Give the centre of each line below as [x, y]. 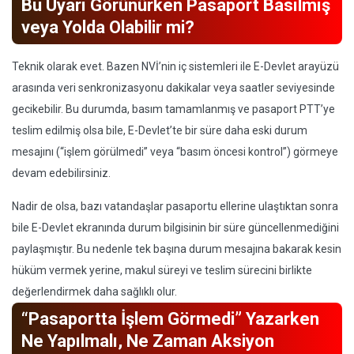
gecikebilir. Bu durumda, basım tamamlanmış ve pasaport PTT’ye [173, 109]
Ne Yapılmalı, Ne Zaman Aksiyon [148, 341]
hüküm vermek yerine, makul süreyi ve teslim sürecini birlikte [162, 270]
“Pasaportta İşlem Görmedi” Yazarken [170, 319]
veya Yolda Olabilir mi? [108, 27]
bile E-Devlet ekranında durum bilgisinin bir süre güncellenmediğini [175, 228]
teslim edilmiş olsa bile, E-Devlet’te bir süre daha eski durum [160, 130]
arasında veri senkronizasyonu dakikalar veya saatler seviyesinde [173, 88]
